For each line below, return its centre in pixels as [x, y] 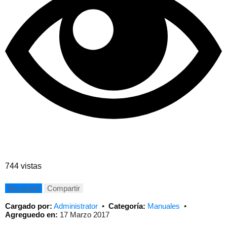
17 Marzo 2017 [84, 214]
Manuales [165, 206]
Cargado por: [29, 206]
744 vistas [23, 166]
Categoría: [127, 206]
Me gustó [24, 188]
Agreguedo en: [31, 214]
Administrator [77, 206]
